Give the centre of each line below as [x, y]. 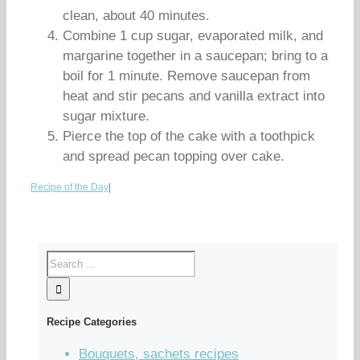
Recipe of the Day [70, 187]
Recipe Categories [92, 322]
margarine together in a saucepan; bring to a [195, 56]
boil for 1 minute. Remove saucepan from [186, 76]
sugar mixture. [106, 116]
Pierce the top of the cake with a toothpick [189, 136]
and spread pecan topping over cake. [174, 156]
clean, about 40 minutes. [136, 16]
